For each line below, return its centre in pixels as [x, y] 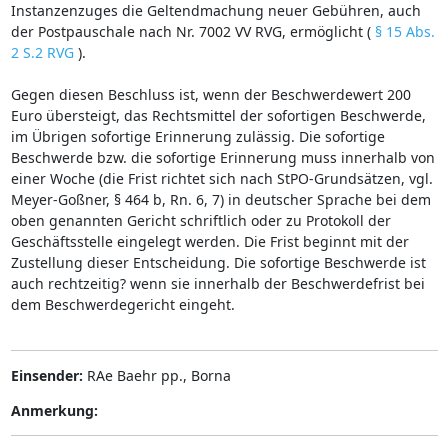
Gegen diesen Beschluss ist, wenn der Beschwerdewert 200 [210, 94]
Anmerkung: [54, 410]
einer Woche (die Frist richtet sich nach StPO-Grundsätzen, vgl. [221, 178]
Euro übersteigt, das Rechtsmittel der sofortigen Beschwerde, [218, 115]
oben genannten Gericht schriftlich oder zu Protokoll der [200, 220]
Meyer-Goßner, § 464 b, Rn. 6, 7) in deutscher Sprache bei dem [220, 199]
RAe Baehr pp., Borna [156, 375]
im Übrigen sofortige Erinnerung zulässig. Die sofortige [197, 136]
